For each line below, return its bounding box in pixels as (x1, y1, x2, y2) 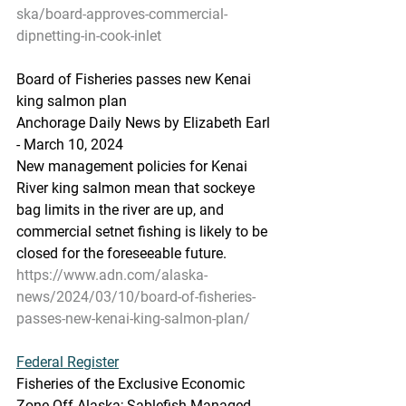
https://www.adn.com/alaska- (16, 266, 208, 284)
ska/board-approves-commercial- (16, 5, 227, 23)
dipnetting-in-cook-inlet (16, 27, 161, 44)
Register (63, 353, 119, 371)
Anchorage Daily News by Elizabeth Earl (16, 114, 274, 131)
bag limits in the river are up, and (16, 201, 227, 218)
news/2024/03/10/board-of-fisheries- (16, 288, 256, 305)
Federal (16, 353, 63, 371)
